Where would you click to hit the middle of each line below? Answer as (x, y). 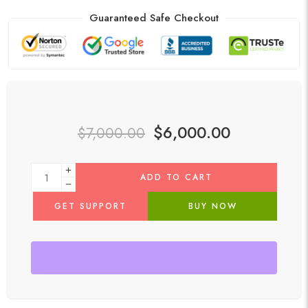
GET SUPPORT (90, 207)
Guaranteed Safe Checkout (154, 18)
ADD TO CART (176, 178)
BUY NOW (212, 207)
